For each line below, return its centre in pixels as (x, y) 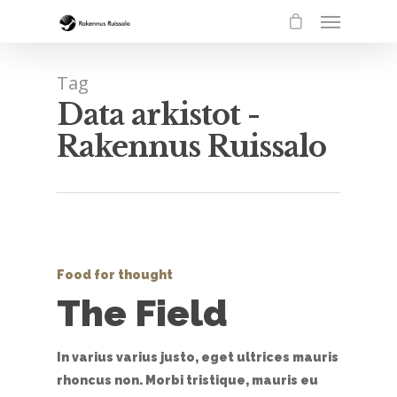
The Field (142, 313)
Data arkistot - (158, 115)
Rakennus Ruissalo (191, 147)
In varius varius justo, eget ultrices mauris (198, 357)
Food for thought (115, 275)
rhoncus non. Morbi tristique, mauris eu (187, 380)
